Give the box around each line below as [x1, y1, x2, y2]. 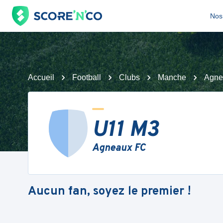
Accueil [28, 73, 54, 82]
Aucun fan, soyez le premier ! [28, 184, 191, 199]
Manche [158, 73, 186, 82]
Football [72, 73, 101, 82]
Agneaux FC [92, 142, 145, 155]
